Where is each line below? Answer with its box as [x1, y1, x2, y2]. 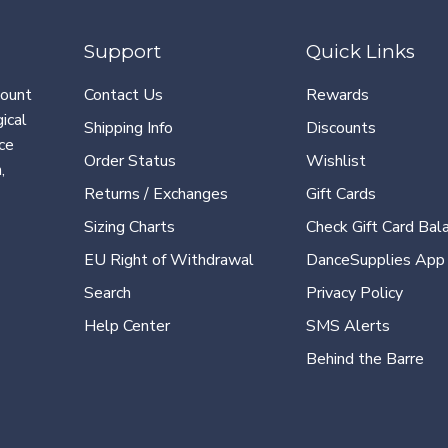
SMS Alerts [306, 314, 390, 337]
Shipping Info [84, 116, 173, 139]
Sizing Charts [84, 215, 175, 238]
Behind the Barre [306, 347, 424, 370]
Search [84, 281, 131, 304]
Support [84, 39, 161, 63]
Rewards [306, 83, 369, 106]
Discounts [306, 116, 376, 139]
